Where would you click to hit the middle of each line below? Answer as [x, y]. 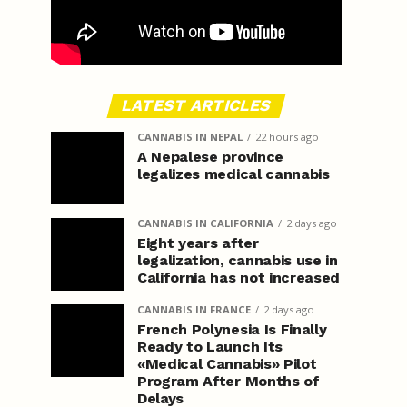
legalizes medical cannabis [233, 174]
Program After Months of [228, 381]
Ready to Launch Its [210, 347]
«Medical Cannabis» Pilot [227, 364]
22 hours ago [287, 137]
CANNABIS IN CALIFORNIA [205, 223]
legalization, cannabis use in [238, 260]
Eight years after [198, 243]
